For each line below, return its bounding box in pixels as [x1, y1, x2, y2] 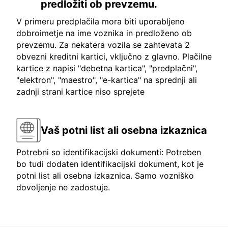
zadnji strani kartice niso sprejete [16, 87, 145, 97]
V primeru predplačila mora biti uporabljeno [16, 16, 185, 27]
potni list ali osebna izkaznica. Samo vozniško [16, 170, 194, 181]
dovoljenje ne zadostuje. [16, 182, 110, 193]
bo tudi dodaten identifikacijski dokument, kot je [16, 159, 204, 169]
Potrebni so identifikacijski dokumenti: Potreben [16, 147, 201, 158]
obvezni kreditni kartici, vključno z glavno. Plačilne [16, 51, 212, 62]
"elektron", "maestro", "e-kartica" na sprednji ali [16, 75, 197, 85]
